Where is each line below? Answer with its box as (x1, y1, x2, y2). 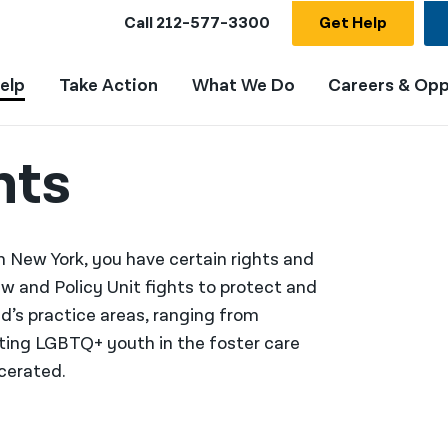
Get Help (319, 12, 387, 34)
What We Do (191, 74, 295, 97)
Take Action (58, 74, 158, 97)
